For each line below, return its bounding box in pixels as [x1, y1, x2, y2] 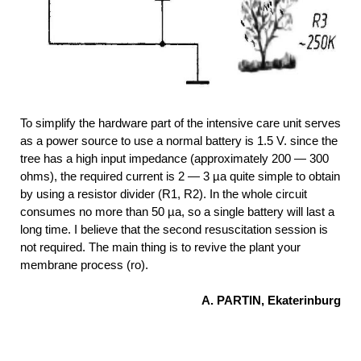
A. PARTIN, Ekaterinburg [201, 293, 341, 307]
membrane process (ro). [20, 257, 148, 272]
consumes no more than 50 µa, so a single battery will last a [20, 204, 334, 218]
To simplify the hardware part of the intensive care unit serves [20, 115, 341, 130]
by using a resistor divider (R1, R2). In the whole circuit [20, 186, 307, 201]
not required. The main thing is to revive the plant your [20, 239, 301, 254]
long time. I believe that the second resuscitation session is [20, 222, 328, 236]
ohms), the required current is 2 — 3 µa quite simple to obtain [20, 168, 340, 183]
